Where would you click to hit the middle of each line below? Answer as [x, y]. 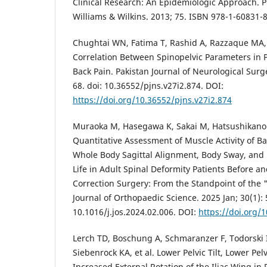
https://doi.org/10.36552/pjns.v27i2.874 [152, 100]
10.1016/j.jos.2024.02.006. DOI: [136, 212]
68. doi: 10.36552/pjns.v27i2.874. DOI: [148, 85]
